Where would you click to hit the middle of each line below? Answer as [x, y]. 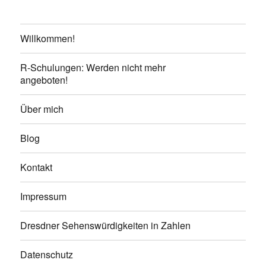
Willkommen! [48, 39]
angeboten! [44, 80]
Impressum [44, 197]
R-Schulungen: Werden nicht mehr [93, 68]
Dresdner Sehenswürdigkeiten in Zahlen [106, 226]
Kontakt [37, 167]
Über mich [42, 109]
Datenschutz [47, 255]
